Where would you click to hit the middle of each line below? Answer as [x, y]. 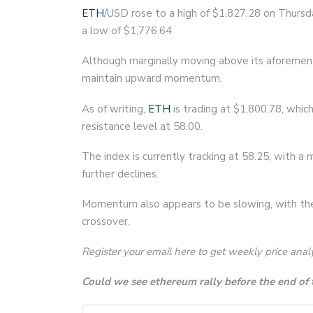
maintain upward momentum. [152, 78]
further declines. [120, 174]
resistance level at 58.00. [142, 126]
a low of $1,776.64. [128, 30]
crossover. [106, 221]
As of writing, [115, 109]
